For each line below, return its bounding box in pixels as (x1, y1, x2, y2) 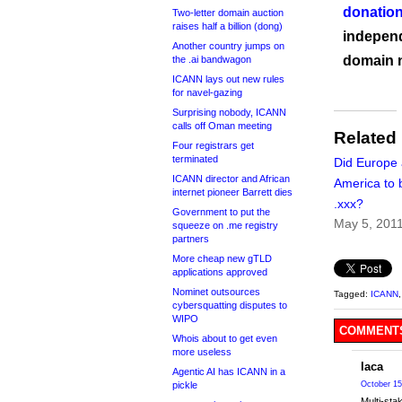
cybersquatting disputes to (172, 300, 287, 310)
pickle (172, 380, 197, 390)
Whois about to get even (172, 333, 277, 344)
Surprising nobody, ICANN (172, 107, 286, 118)
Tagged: (334, 289, 371, 300)
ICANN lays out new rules (172, 74, 284, 84)
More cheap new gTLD (172, 253, 272, 264)
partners (172, 233, 209, 244)
